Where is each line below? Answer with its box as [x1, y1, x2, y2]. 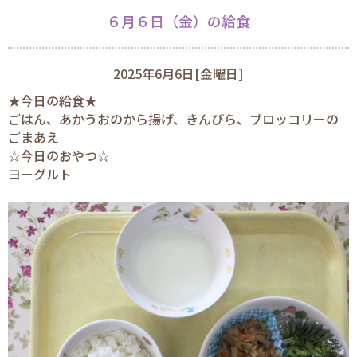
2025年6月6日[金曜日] [113, 64, 244, 83]
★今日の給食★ [8, 91, 97, 110]
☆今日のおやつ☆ [8, 146, 110, 165]
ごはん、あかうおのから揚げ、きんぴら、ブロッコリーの [8, 109, 339, 128]
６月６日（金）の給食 [107, 10, 250, 31]
